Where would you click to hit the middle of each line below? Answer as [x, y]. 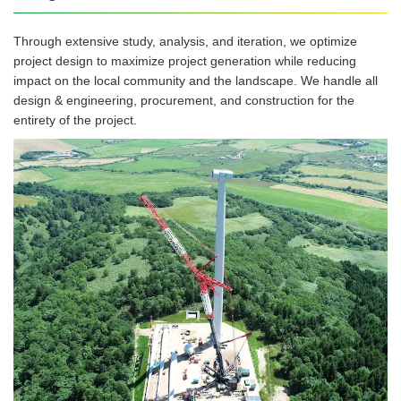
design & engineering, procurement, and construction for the [184, 100]
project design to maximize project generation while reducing [185, 60]
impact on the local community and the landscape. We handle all [196, 80]
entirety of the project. [75, 119]
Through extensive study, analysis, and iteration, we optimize [185, 41]
